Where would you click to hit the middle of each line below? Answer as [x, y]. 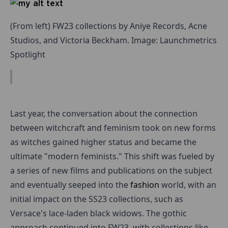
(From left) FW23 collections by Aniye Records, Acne [109, 26]
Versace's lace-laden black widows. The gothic [98, 213]
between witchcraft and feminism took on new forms [113, 127]
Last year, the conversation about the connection [104, 113]
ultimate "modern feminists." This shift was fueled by [112, 156]
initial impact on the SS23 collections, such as [97, 199]
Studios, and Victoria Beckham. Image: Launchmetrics [113, 40]
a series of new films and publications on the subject [111, 170]
